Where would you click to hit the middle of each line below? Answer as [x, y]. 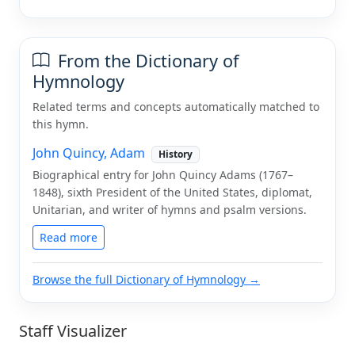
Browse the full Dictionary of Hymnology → [146, 279]
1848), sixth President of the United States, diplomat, [172, 192]
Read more [69, 237]
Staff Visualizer [73, 330]
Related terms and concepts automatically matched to [176, 106]
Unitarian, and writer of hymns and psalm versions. [170, 209]
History [175, 154]
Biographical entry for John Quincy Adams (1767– [163, 174]
